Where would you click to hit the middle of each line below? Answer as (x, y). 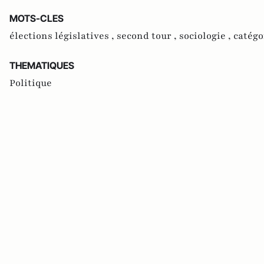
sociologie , (206, 36)
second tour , (148, 36)
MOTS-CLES (37, 19)
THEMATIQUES (42, 66)
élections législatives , (63, 36)
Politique (31, 83)
